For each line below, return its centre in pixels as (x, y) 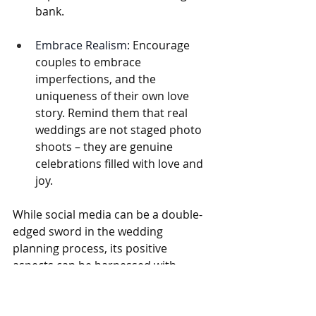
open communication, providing (99, 299)
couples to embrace (90, 62)
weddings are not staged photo (120, 130)
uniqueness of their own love (114, 96)
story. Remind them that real (113, 113)
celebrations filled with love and (121, 164)
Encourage (161, 45)
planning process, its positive (91, 249)
